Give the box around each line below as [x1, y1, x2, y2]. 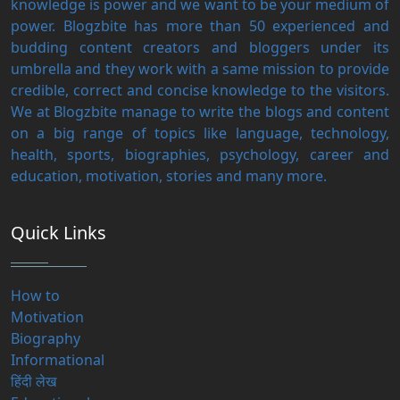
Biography [11, 329, 80, 349]
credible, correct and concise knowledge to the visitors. [11, 80, 389, 101]
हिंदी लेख [11, 371, 56, 392]
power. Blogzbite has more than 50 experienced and [11, 16, 389, 37]
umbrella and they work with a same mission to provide [11, 59, 389, 79]
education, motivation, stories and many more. [11, 166, 327, 187]
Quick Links [11, 221, 106, 246]
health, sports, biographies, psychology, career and [11, 145, 389, 165]
